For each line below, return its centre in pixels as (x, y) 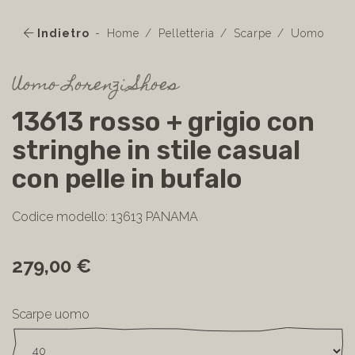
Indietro (62, 33)
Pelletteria (187, 33)
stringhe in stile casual (156, 150)
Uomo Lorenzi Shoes (95, 86)
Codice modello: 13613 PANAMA (105, 217)
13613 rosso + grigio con (163, 122)
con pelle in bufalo (127, 179)
